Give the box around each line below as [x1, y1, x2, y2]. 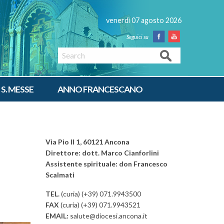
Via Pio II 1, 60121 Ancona [45, 137, 129, 146]
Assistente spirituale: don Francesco [45, 159, 167, 168]
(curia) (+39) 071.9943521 [59, 200, 140, 209]
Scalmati [45, 170, 74, 179]
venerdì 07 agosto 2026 [105, 16, 181, 24]
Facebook [160, 42, 195, 52]
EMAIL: [45, 211, 68, 220]
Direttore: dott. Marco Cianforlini [45, 148, 159, 157]
